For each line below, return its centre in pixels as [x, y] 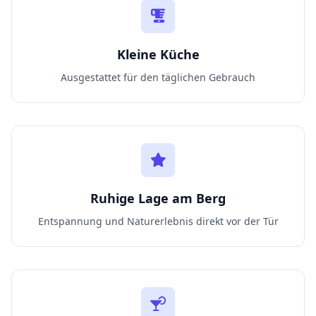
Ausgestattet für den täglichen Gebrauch [158, 77]
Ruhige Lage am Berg [158, 198]
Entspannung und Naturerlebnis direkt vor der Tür [158, 221]
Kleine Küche [158, 54]
